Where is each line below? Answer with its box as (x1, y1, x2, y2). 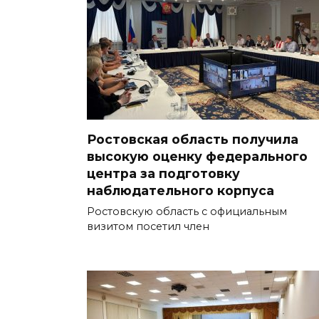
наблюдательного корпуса (87, 182, 274, 198)
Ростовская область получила (87, 131, 298, 147)
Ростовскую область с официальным (87, 204, 287, 218)
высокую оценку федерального (87, 148, 308, 164)
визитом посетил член (87, 219, 209, 233)
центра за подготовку (87, 165, 240, 181)
